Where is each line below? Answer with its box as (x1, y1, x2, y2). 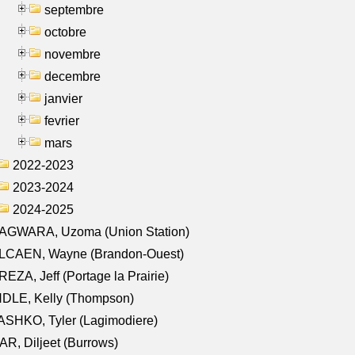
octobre (44, 25, 86, 39)
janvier (44, 91, 82, 105)
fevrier (44, 113, 79, 128)
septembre (44, 2, 104, 17)
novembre (44, 47, 101, 61)
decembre (44, 69, 101, 83)
